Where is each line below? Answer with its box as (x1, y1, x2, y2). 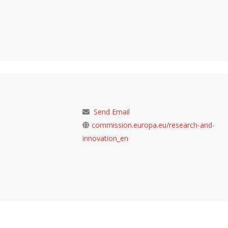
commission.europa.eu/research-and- (92, 120, 215, 130)
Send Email (94, 107, 130, 117)
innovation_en (82, 133, 129, 144)
